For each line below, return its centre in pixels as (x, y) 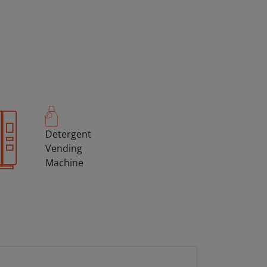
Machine (64, 163)
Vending (64, 148)
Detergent (68, 134)
